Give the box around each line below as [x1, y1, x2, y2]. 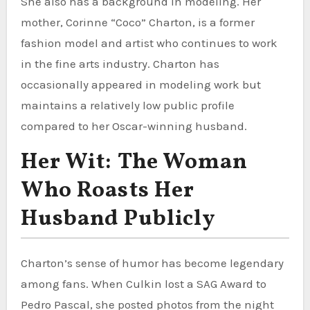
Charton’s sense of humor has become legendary [20, 255, 284, 270]
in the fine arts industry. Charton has [20, 56, 219, 71]
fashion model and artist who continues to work [20, 35, 277, 50]
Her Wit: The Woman [20, 147, 248, 178]
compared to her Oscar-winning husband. [20, 118, 247, 133]
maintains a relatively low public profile [20, 98, 235, 112]
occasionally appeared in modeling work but [20, 77, 261, 91]
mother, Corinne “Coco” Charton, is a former [20, 15, 255, 29]
